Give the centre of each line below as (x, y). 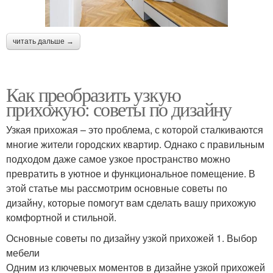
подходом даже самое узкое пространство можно (118, 158)
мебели (23, 252)
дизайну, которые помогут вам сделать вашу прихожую (131, 202)
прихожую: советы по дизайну (119, 108)
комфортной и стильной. (61, 217)
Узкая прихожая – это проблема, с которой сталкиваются (135, 129)
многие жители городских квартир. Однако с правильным (135, 144)
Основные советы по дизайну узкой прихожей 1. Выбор (132, 238)
